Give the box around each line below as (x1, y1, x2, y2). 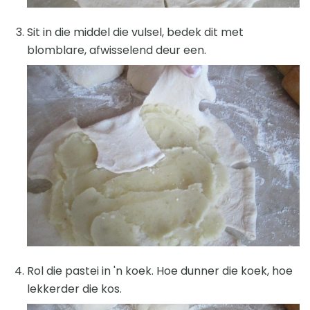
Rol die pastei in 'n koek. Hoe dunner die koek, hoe (27, 263, 293, 280)
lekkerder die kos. (27, 281, 122, 298)
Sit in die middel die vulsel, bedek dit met (27, 24, 244, 40)
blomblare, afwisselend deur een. (27, 42, 206, 58)
